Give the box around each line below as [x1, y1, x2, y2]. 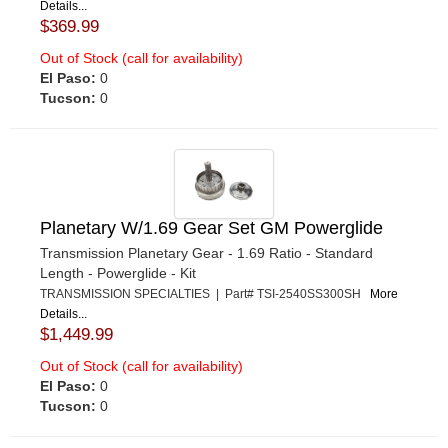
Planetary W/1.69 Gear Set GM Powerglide [40, 217, 383, 238]
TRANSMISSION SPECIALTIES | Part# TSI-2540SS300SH [40, 286, 370, 301]
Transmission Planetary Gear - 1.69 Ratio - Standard [40, 244, 373, 261]
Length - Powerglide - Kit [40, 264, 196, 281]
